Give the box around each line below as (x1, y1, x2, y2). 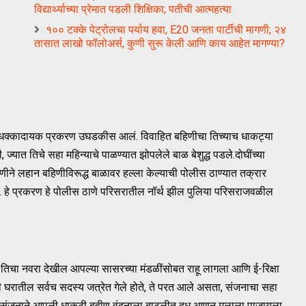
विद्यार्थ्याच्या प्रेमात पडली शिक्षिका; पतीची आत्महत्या (34, 2, 232, 16)
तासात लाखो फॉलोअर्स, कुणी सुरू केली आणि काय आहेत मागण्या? (34, 36, 285, 50)
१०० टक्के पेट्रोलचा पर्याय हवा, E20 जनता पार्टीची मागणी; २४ (46, 23, 286, 36)
